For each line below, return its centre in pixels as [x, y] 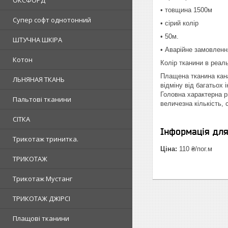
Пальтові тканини [42, 99]
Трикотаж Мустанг [42, 179]
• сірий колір [179, 23]
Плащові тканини [41, 218]
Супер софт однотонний [52, 20]
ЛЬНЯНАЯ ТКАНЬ [39, 79]
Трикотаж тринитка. [46, 139]
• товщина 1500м [186, 10]
